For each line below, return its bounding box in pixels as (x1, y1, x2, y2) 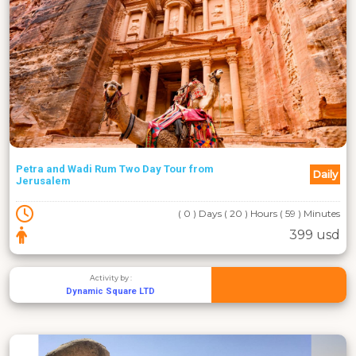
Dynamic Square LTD (66, 286, 156, 297)
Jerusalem (16, 174, 71, 187)
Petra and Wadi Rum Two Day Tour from (16, 162, 214, 175)
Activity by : (89, 273, 132, 283)
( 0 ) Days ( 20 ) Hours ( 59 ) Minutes (178, 207, 340, 220)
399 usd (289, 227, 340, 243)
